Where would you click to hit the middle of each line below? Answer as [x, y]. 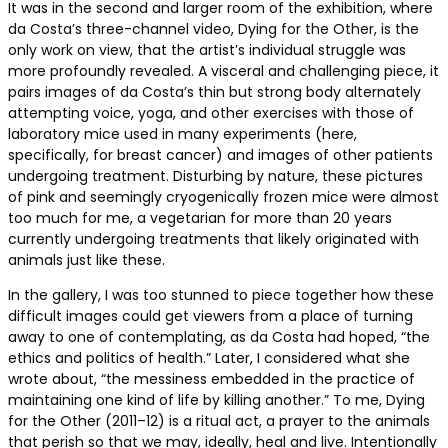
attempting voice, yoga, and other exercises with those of [211, 113]
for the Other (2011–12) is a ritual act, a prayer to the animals [219, 421]
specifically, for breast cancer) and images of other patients [220, 155]
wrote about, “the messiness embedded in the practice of [211, 379]
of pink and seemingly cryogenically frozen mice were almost [223, 197]
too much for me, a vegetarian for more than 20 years [200, 218]
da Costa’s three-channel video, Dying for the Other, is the [213, 29]
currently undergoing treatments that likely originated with [213, 239]
